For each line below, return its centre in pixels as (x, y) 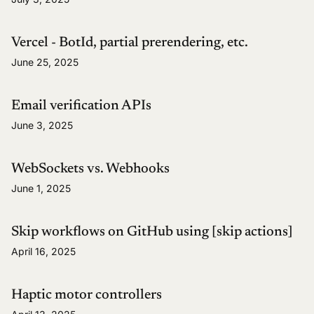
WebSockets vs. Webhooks (90, 169)
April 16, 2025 (43, 252)
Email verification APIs (81, 106)
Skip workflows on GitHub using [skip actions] (152, 232)
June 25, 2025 (45, 62)
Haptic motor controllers (87, 295)
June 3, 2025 (42, 125)
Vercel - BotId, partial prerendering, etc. (130, 43)
